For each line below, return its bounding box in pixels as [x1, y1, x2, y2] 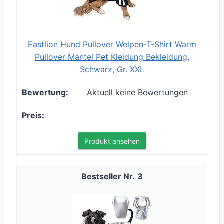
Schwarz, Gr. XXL [79, 64, 144, 75]
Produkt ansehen [84, 137, 140, 146]
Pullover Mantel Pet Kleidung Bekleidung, [34, 52, 189, 62]
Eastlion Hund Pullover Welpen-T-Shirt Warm [27, 39, 196, 50]
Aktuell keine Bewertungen [87, 87, 188, 98]
